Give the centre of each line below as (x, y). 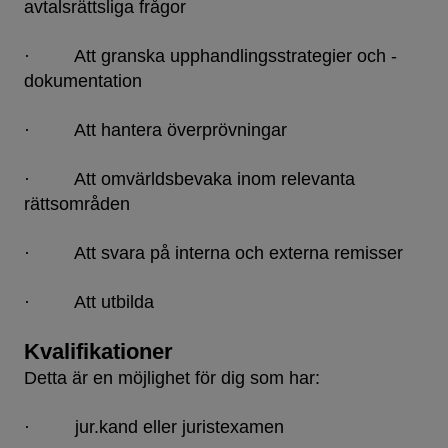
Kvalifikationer (98, 352)
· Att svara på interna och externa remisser (213, 253)
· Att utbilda (89, 302)
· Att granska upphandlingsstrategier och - (210, 56)
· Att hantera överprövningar (155, 130)
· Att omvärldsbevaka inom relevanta (189, 179)
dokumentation (83, 81)
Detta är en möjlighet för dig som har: (172, 378)
